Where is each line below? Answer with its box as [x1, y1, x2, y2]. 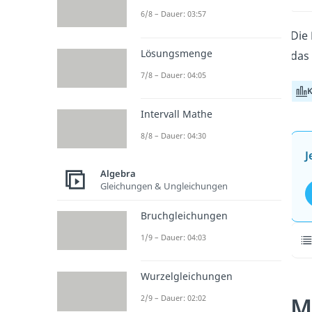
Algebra [100, 166, 136, 180]
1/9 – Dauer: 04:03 [141, 232, 206, 242]
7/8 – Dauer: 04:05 [141, 69, 206, 80]
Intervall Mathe [141, 107, 212, 120]
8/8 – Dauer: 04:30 [141, 130, 206, 141]
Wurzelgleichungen [141, 270, 233, 283]
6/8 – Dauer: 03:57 [141, 8, 206, 19]
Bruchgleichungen [141, 209, 228, 222]
